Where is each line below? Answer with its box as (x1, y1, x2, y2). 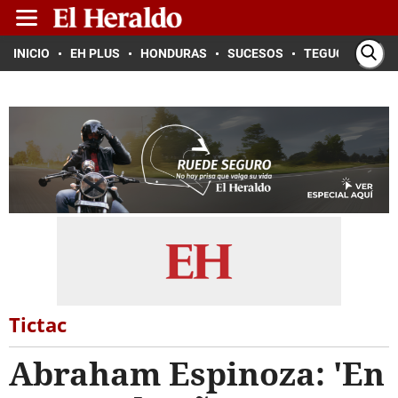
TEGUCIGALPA (304, 46, 386, 60)
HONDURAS (140, 46, 207, 60)
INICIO (13, 46, 50, 60)
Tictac (9, 311, 67, 338)
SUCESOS (227, 46, 283, 60)
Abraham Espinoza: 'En (9, 352, 385, 395)
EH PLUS (70, 46, 120, 60)
